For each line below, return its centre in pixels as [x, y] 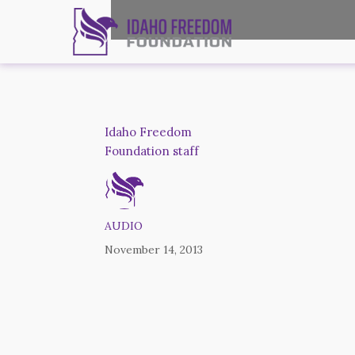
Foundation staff [152, 151]
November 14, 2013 [154, 250]
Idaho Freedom [148, 132]
